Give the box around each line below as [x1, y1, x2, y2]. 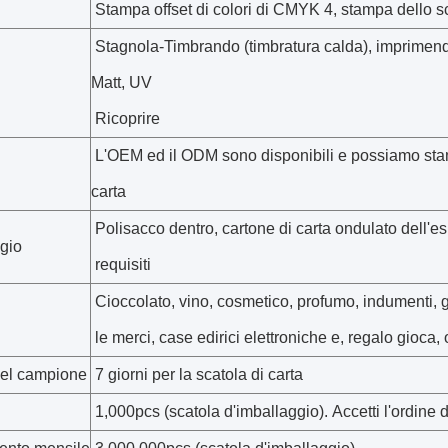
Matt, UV [91, 74, 156, 91]
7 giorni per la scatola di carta [91, 366, 303, 383]
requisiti [91, 256, 151, 273]
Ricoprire [91, 110, 160, 127]
